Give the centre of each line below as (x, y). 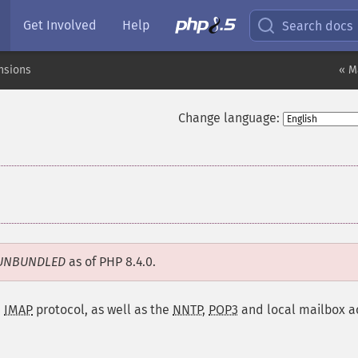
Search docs (318, 26)
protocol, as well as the (103, 310)
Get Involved (60, 25)
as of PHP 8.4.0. (111, 262)
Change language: (229, 118)
